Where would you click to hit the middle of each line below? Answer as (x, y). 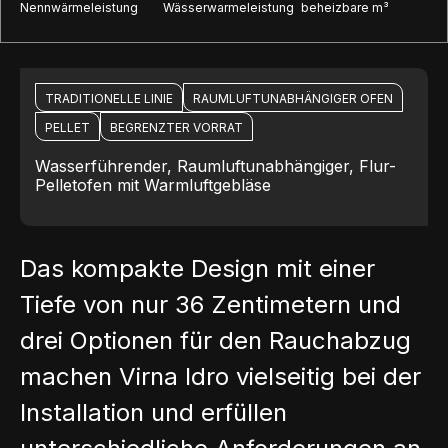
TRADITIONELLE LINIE (109, 98)
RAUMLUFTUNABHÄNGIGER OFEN (293, 98)
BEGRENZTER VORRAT (176, 127)
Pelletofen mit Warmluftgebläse (153, 184)
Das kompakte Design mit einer (197, 268)
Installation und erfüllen (153, 412)
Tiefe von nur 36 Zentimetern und (210, 304)
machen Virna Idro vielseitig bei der (220, 376)
